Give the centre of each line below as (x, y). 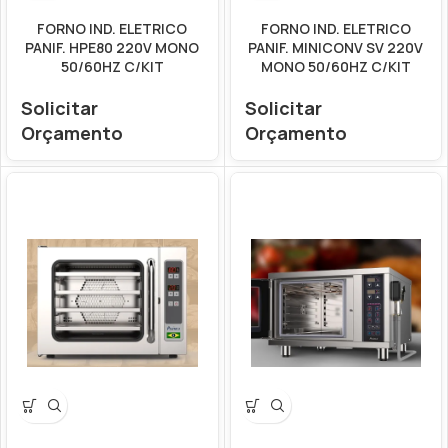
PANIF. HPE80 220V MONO (112, 47)
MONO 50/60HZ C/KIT (335, 66)
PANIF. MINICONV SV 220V (336, 47)
